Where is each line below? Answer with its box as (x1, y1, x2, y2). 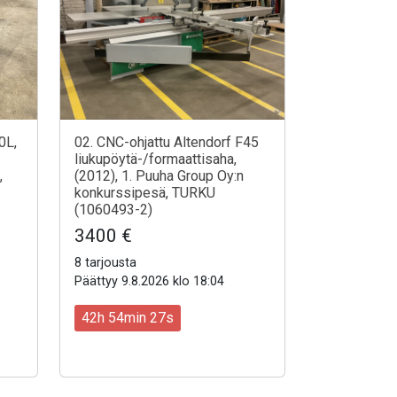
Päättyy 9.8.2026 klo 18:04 (74, 273, 224, 289)
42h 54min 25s (82, 308, 174, 326)
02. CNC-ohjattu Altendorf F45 (74, 133, 259, 151)
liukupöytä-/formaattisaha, (74, 150, 237, 167)
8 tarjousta (74, 254, 136, 270)
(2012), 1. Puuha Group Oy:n (74, 167, 244, 184)
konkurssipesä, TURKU (74, 183, 215, 201)
